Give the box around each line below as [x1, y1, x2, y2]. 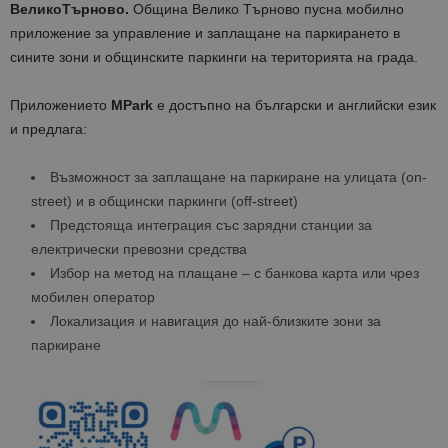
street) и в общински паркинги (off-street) [31, 193, 298, 210]
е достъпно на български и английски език [153, 97, 436, 114]
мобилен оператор [31, 289, 155, 306]
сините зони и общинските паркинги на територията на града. [10, 49, 418, 66]
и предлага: [10, 121, 87, 138]
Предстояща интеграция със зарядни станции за [50, 217, 372, 234]
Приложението [10, 97, 111, 114]
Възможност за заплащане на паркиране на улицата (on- [50, 169, 427, 186]
